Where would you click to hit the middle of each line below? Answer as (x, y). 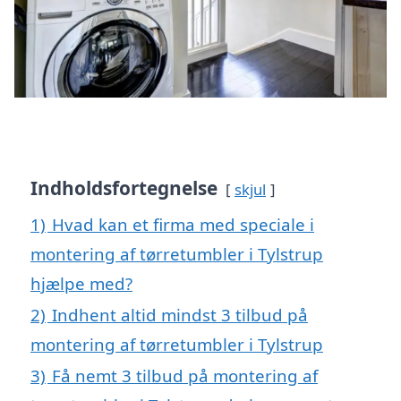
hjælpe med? (81, 284)
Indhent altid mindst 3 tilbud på (180, 315)
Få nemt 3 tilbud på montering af (185, 376)
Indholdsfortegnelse (124, 188)
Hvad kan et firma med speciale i (183, 225)
